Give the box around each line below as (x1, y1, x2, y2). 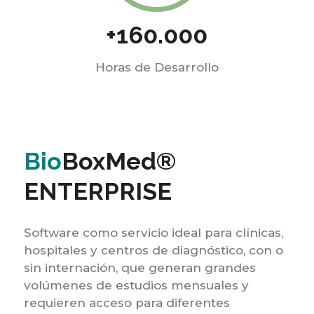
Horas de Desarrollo (95, 60, 219, 74)
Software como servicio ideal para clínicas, (23, 226, 283, 240)
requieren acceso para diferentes (23, 296, 230, 310)
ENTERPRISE (23, 177, 172, 205)
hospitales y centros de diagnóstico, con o (23, 243, 283, 257)
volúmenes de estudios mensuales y (23, 278, 249, 292)
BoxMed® (61, 147, 176, 175)
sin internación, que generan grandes (23, 261, 256, 275)
